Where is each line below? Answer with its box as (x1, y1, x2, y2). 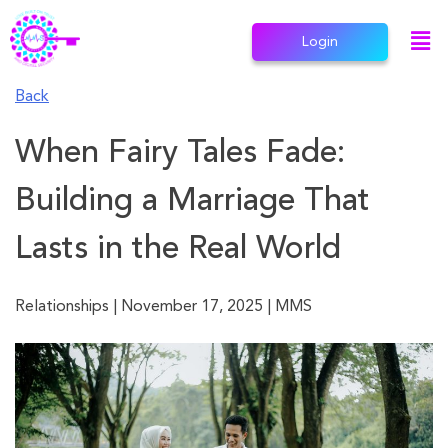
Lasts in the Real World (15, 234, 341, 267)
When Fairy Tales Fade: (15, 138, 345, 171)
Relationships (15, 299, 113, 316)
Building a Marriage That (15, 186, 370, 219)
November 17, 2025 (117, 299, 267, 316)
